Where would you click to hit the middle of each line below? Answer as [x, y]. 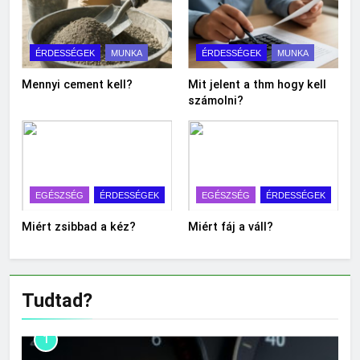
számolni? [216, 101]
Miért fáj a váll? [231, 227]
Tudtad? [57, 301]
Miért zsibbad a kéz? [79, 227]
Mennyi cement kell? [77, 85]
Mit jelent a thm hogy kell [257, 85]
